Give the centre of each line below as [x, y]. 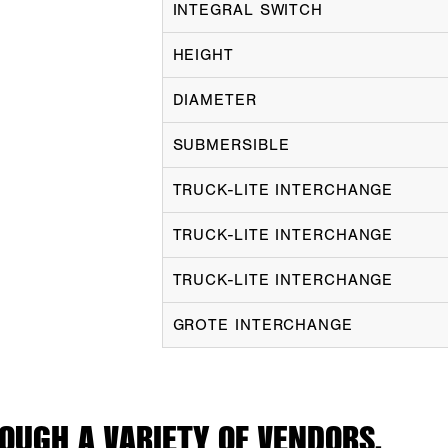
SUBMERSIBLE [231, 145]
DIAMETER [214, 100]
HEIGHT [203, 55]
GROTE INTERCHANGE [262, 325]
